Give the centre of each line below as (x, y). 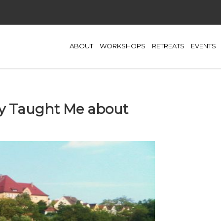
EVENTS (203, 46)
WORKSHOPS (123, 46)
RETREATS (168, 46)
